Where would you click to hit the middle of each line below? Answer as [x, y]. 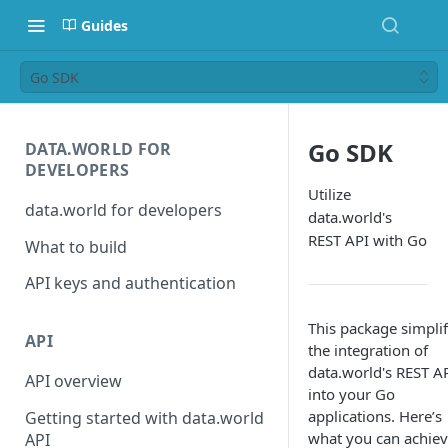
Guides [104, 25]
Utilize [329, 194]
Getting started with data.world [144, 417]
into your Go [351, 394]
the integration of [368, 350]
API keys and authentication [130, 283]
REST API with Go [367, 240]
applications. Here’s [375, 416]
